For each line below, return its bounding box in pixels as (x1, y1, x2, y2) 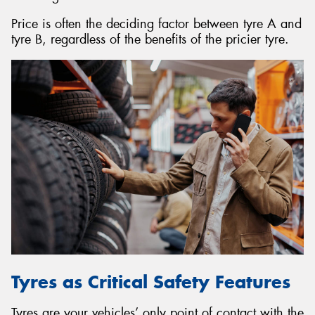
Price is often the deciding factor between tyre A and (11, 15, 302, 32)
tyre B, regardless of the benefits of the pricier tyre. (11, 30, 289, 48)
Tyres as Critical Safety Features (11, 270, 290, 293)
